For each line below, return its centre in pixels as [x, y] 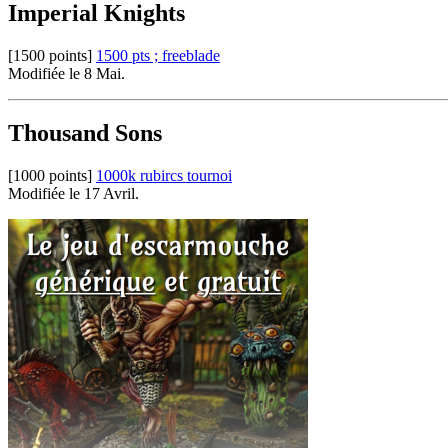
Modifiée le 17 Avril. [73, 194]
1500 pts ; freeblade [158, 55]
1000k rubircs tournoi [164, 176]
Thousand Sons [85, 133]
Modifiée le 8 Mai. [66, 73]
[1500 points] [50, 55]
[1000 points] [50, 176]
